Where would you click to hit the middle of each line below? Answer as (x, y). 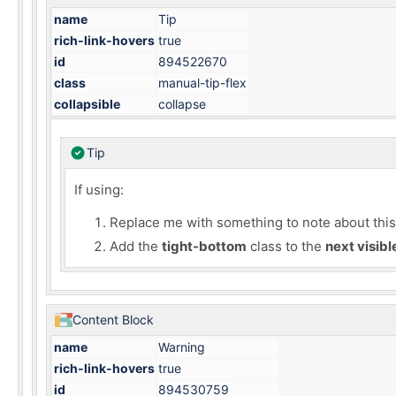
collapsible (87, 104)
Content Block (113, 320)
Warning (182, 347)
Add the (136, 246)
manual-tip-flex (202, 83)
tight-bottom (204, 246)
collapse (182, 104)
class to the (286, 246)
